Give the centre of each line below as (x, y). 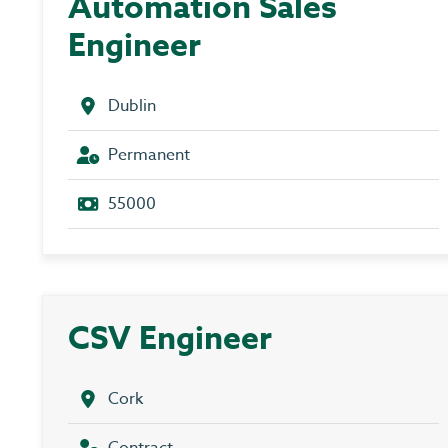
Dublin (132, 106)
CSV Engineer (170, 340)
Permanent (149, 155)
